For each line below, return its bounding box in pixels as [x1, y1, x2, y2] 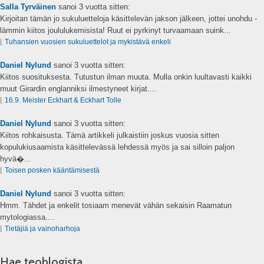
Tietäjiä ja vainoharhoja [5, 224, 80, 233]
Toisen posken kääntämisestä [5, 166, 100, 174]
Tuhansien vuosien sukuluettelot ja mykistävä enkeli [5, 37, 171, 46]
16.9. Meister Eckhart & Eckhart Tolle [5, 95, 121, 104]
